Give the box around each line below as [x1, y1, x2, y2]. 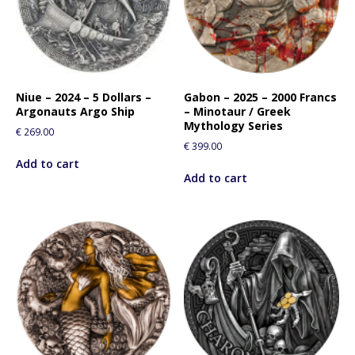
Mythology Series [184, 117, 284, 133]
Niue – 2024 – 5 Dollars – [16, 89, 151, 105]
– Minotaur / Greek [184, 103, 292, 119]
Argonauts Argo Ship [16, 103, 135, 119]
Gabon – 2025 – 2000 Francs [184, 89, 338, 105]
